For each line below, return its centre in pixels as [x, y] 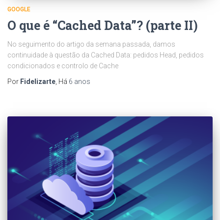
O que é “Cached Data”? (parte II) [103, 25]
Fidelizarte [38, 81]
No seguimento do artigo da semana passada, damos [91, 44]
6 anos [80, 81]
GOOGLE [19, 9]
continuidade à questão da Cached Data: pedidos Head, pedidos [106, 55]
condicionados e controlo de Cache [63, 66]
